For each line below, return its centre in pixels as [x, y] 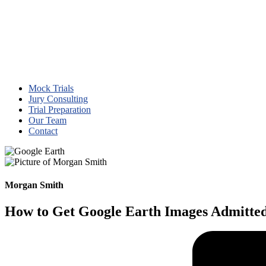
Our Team [47, 120]
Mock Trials [51, 88]
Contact [43, 131]
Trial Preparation [60, 110]
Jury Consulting [58, 99]
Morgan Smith [34, 185]
